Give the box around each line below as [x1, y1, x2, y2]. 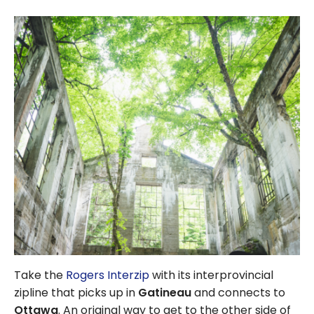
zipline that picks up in [14, 285, 138, 301]
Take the [14, 267, 66, 284]
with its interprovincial [149, 267, 273, 284]
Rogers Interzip [66, 267, 149, 284]
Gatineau [138, 285, 191, 301]
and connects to [191, 285, 285, 301]
